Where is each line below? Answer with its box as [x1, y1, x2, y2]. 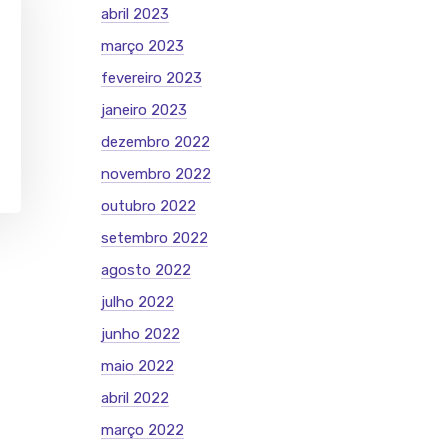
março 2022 [101, 421, 184, 439]
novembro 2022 [101, 165, 211, 183]
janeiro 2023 [101, 101, 187, 119]
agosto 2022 [101, 261, 191, 279]
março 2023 [101, 37, 184, 55]
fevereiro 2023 [101, 69, 202, 87]
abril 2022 [101, 389, 169, 407]
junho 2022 [101, 325, 180, 343]
